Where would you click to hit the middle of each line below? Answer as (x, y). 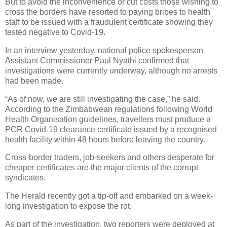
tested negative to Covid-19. (55, 32)
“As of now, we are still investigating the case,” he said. (103, 99)
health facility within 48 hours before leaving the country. (105, 139)
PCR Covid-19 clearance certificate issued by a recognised (111, 129)
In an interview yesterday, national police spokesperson (104, 50)
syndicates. (25, 178)
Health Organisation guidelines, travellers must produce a (108, 119)
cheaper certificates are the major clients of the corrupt (102, 168)
